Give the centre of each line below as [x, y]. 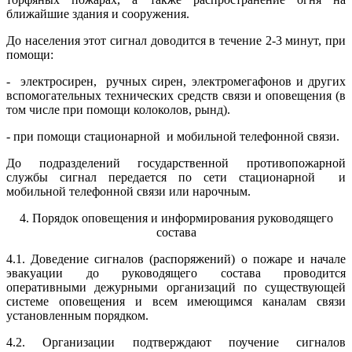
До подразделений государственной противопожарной [176, 163]
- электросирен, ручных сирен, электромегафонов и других [176, 81]
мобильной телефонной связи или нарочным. [128, 191]
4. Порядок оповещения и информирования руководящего [176, 218]
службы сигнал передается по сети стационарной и [176, 177]
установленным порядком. [77, 315]
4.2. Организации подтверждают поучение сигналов [176, 342]
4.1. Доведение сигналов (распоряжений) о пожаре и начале [176, 259]
